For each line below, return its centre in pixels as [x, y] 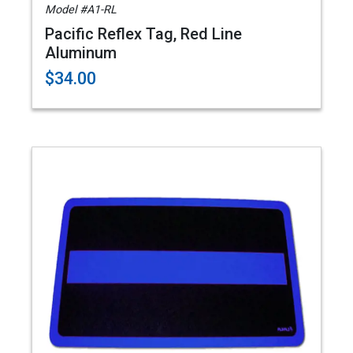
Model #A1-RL [81, 10]
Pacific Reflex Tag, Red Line [143, 34]
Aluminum [81, 53]
